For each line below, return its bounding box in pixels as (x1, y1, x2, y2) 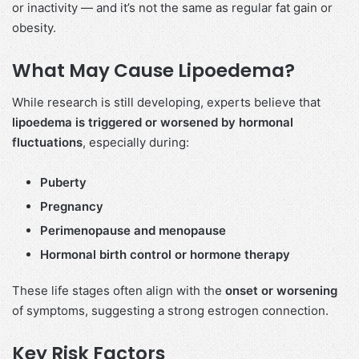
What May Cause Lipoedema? (12, 57, 295, 83)
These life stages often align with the (12, 283, 225, 299)
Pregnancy (40, 199, 103, 215)
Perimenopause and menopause (40, 223, 226, 239)
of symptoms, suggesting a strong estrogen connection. (12, 303, 329, 319)
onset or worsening (225, 283, 337, 299)
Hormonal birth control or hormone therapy (40, 247, 290, 263)
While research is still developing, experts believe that (12, 95, 321, 111)
